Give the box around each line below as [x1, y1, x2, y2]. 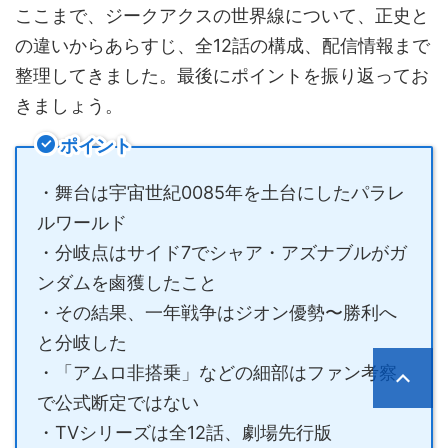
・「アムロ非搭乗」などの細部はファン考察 [37, 362, 397, 384]
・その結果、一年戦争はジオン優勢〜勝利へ [37, 302, 397, 324]
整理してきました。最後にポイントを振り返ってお [15, 65, 429, 87]
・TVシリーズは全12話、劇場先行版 [37, 422, 332, 444]
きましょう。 [15, 95, 123, 117]
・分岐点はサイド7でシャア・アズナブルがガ [37, 242, 407, 264]
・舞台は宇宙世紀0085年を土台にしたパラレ [37, 182, 405, 204]
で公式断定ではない [37, 392, 199, 414]
